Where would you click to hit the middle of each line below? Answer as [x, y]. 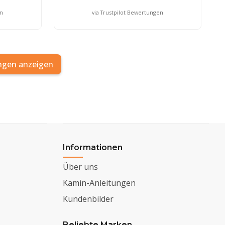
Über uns [81, 166]
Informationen [93, 147]
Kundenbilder [88, 199]
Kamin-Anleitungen [99, 183]
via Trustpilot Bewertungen [127, 12]
